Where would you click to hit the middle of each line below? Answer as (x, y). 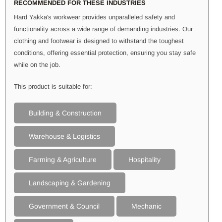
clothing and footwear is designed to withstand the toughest (99, 41)
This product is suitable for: (53, 86)
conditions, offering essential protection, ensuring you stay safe (105, 53)
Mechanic (146, 206)
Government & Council (64, 206)
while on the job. (37, 64)
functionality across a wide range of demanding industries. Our (103, 29)
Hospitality (144, 159)
